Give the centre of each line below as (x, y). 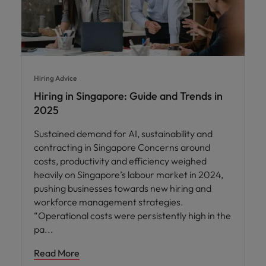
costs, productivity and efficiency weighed (120, 161)
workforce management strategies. (109, 202)
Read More (57, 253)
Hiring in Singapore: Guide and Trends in (128, 96)
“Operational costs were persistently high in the (132, 215)
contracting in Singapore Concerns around (122, 147)
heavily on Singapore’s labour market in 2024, (129, 174)
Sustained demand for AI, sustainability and (123, 133)
